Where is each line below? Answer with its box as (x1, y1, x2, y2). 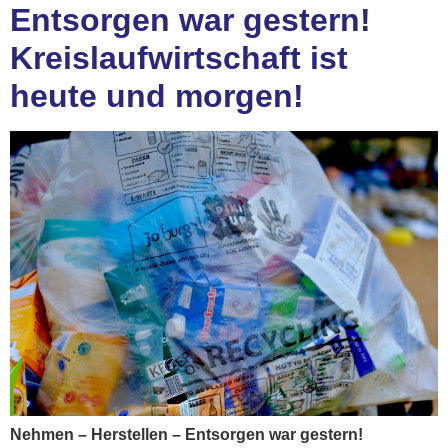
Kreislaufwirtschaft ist (10, 39, 348, 76)
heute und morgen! (10, 77, 304, 114)
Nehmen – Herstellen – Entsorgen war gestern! (10, 426, 363, 443)
